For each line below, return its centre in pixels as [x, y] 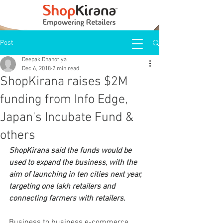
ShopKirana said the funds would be [71, 151]
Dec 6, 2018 [36, 69]
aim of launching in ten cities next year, [76, 175]
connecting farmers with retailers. [67, 199]
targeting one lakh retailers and [63, 187]
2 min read [66, 69]
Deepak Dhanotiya [44, 60]
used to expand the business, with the [74, 163]
